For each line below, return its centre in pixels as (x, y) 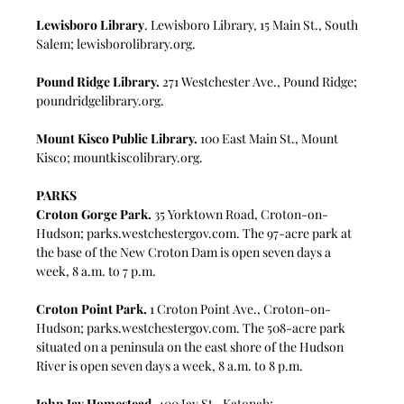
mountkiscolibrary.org (137, 157)
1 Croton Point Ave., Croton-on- (239, 308)
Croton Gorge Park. (94, 214)
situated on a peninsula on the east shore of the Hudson (192, 346)
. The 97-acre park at (296, 233)
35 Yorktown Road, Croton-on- (240, 214)
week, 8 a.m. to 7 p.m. (96, 271)
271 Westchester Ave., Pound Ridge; (260, 81)
